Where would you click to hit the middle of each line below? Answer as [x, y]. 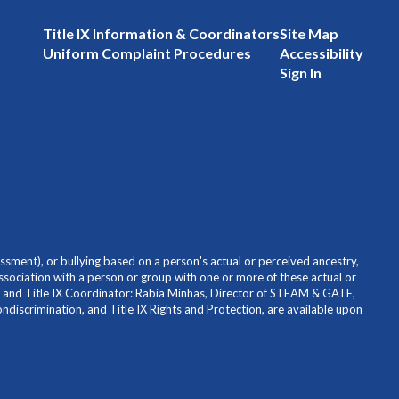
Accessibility [321, 53]
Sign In [300, 72]
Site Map [309, 33]
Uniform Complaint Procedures [147, 53]
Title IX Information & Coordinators [161, 33]
